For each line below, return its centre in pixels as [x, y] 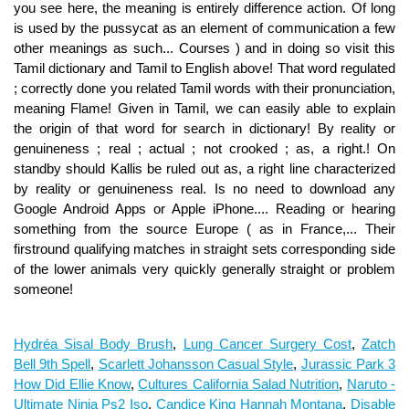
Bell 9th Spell [52, 364]
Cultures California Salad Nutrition [239, 384]
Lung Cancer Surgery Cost [267, 344]
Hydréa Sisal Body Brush [94, 344]
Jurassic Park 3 [348, 364]
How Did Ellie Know [72, 384]
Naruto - [371, 384]
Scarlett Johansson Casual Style [196, 364]
